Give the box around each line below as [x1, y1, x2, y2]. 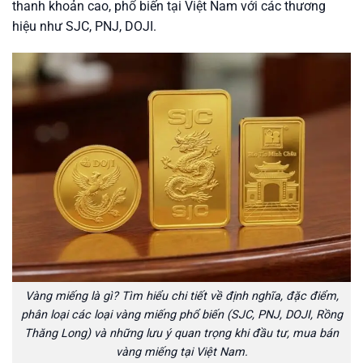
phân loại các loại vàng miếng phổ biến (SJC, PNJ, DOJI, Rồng [20, 307, 343, 322]
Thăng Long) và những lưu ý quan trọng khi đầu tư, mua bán [24, 326, 339, 340]
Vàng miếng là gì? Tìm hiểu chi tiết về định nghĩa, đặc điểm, [24, 288, 339, 303]
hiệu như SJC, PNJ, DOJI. [12, 18, 156, 34]
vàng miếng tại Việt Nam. [115, 344, 248, 359]
